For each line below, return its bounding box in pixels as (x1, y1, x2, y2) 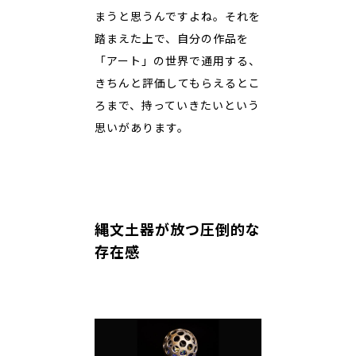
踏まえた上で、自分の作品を (95, 30, 249, 46)
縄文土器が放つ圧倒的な (95, 219, 261, 239)
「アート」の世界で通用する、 (95, 52, 261, 68)
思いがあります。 (95, 119, 189, 135)
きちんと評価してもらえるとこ (95, 75, 261, 91)
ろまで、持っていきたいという (95, 97, 260, 113)
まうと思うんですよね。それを (95, 8, 261, 24)
